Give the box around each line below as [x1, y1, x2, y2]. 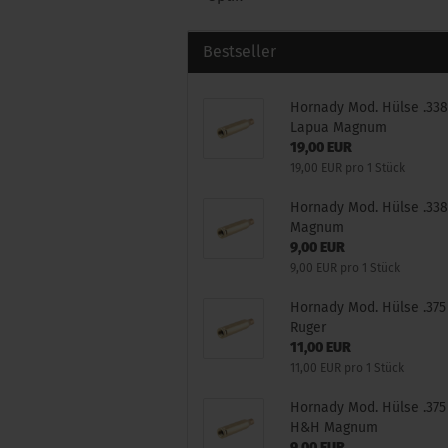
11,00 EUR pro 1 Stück [290, 361, 405, 375]
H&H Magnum [290, 419, 379, 436]
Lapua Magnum [290, 119, 388, 136]
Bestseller [203, 42, 276, 61]
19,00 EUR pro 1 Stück [290, 161, 406, 175]
